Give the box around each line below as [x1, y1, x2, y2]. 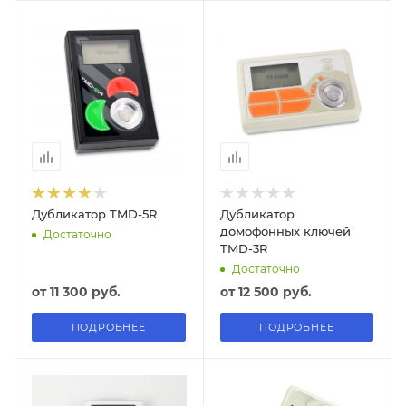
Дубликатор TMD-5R [32, 207, 157, 221]
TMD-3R [219, 241, 267, 256]
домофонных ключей [219, 224, 351, 238]
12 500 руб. [237, 284, 312, 300]
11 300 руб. [50, 284, 121, 300]
